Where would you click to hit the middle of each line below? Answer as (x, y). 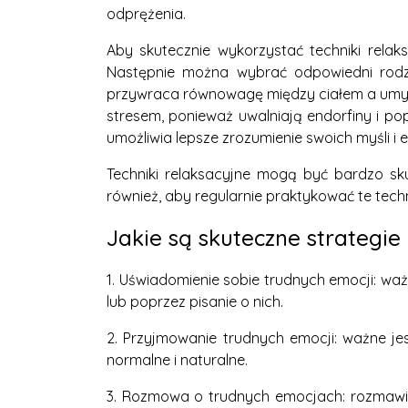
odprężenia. (146, 13)
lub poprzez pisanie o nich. (195, 301)
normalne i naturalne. (177, 359)
